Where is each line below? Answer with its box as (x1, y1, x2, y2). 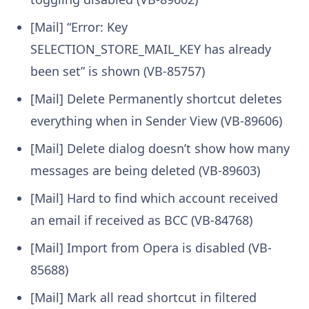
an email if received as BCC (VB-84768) (30, 211, 252, 228)
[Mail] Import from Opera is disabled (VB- (30, 239, 272, 256)
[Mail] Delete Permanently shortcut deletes (30, 90, 282, 107)
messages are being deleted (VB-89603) (30, 161, 260, 179)
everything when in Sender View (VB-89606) (30, 112, 282, 129)
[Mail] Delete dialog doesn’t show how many (30, 139, 290, 157)
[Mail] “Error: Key (30, 18, 128, 35)
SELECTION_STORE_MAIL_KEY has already (30, 40, 271, 57)
